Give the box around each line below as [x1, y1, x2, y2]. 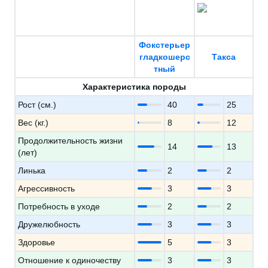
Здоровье [18, 237, 55, 247]
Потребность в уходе [18, 202, 100, 211]
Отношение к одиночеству [18, 255, 121, 265]
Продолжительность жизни [18, 136, 123, 145]
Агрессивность [18, 184, 75, 193]
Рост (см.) [18, 100, 56, 109]
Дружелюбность [18, 220, 80, 229]
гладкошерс [139, 52, 190, 62]
